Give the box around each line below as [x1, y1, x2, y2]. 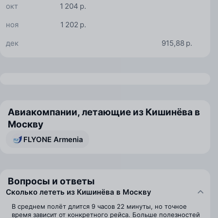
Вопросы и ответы [8, 176, 95, 187]
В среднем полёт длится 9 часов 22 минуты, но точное [12, 202, 187, 210]
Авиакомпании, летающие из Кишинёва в [8, 107, 200, 118]
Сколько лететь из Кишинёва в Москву [6, 187, 151, 197]
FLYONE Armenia [23, 134, 83, 144]
